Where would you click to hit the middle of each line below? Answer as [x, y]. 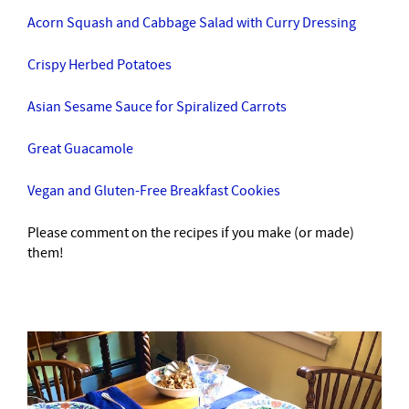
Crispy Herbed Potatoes [100, 65]
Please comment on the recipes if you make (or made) [191, 233]
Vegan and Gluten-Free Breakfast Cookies [154, 191]
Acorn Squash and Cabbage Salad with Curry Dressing [192, 23]
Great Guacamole [80, 149]
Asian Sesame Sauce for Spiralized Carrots [157, 107]
